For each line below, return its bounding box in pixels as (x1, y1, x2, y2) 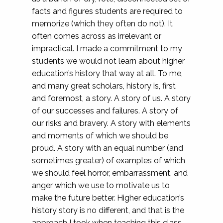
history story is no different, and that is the (32, 206, 184, 215)
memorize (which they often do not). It (32, 19, 173, 28)
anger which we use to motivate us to (32, 181, 170, 190)
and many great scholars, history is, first (32, 81, 176, 91)
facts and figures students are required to (32, 6, 183, 16)
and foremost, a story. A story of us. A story (32, 94, 191, 103)
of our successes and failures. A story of (32, 106, 178, 115)
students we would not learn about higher (32, 56, 185, 66)
